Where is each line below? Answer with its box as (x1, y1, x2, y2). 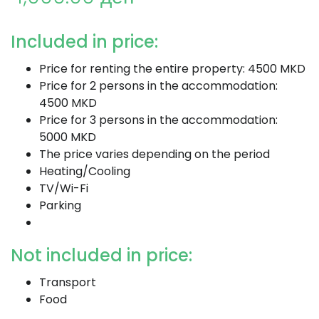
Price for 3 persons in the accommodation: (39, 112, 278, 128)
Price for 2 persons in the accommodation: (39, 78, 278, 94)
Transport (39, 274, 96, 291)
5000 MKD (39, 129, 96, 145)
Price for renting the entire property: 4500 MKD (39, 61, 305, 77)
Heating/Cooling (39, 163, 130, 179)
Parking (39, 197, 81, 214)
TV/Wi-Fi (39, 180, 88, 197)
